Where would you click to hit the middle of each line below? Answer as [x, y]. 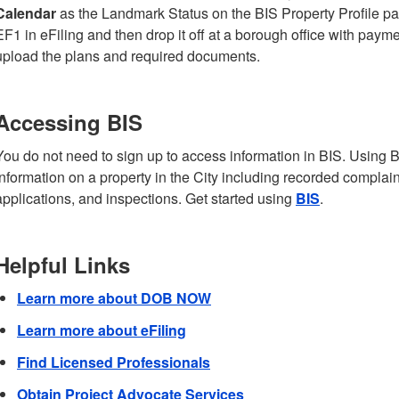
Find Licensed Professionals [114, 362]
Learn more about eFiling [102, 330]
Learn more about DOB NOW [114, 298]
